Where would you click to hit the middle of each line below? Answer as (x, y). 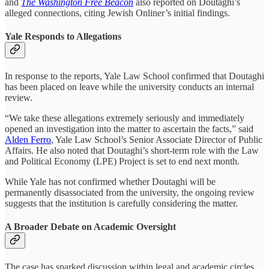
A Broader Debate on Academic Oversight (90, 227)
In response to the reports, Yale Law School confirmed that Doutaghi (134, 76)
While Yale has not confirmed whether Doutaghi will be (110, 182)
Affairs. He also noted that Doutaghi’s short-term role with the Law (132, 151)
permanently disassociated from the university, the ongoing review (130, 193)
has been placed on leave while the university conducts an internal (129, 87)
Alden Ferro (28, 140)
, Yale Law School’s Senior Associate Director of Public (157, 140)
